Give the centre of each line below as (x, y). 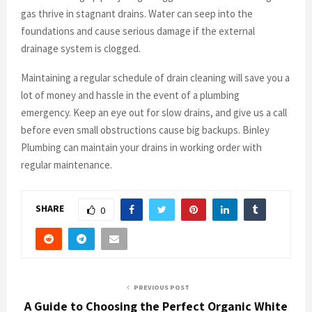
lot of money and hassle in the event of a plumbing (130, 95)
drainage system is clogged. (81, 48)
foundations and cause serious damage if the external (138, 31)
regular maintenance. (67, 164)
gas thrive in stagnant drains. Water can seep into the (137, 13)
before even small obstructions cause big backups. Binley (145, 130)
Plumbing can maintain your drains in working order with (141, 147)
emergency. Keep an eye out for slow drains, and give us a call (154, 112)
